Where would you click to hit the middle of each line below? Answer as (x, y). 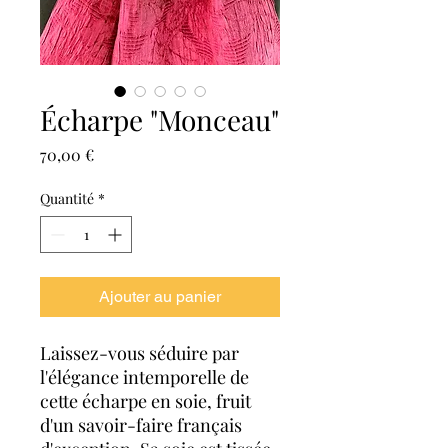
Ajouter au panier (160, 296)
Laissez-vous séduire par (139, 352)
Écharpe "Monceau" (159, 119)
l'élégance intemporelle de (144, 376)
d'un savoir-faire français (141, 424)
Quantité (67, 198)
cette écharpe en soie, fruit (145, 400)
